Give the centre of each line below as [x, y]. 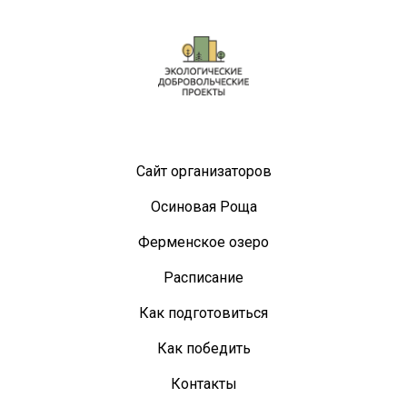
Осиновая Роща [203, 206]
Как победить [203, 348]
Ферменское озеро [203, 242]
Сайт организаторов [203, 171]
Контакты [203, 383]
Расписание [203, 277]
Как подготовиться [203, 313]
